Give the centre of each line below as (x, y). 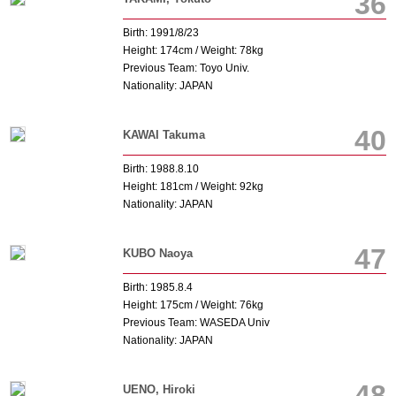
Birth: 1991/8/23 (160, 33)
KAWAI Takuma (164, 135)
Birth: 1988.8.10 (160, 169)
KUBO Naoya (157, 253)
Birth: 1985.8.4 (157, 287)
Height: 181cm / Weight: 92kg (193, 187)
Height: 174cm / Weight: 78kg (193, 50)
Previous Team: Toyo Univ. (186, 68)
